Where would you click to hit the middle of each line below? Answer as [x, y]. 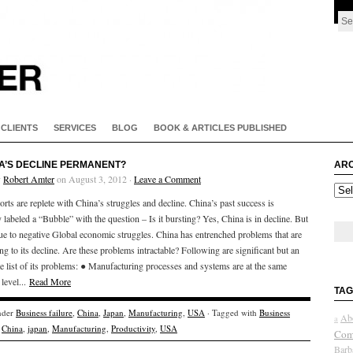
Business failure [44, 312]
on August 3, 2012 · [94, 179]
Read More [50, 281]
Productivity [133, 328]
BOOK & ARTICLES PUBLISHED [220, 128]
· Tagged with [232, 312]
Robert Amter [29, 179]
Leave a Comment [167, 179]
